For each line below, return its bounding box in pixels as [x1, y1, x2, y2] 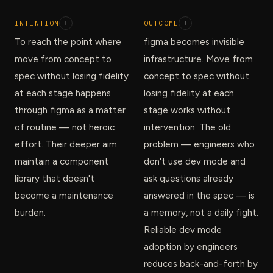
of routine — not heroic [15, 121, 115, 133]
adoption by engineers [144, 241, 238, 252]
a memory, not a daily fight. [144, 207, 258, 218]
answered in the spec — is [144, 190, 255, 201]
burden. [15, 207, 46, 218]
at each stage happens [15, 87, 111, 99]
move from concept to [15, 53, 112, 65]
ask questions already [144, 172, 233, 184]
